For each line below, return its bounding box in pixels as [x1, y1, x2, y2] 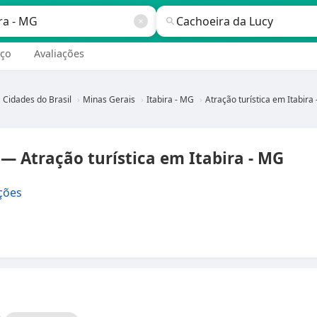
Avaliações [34, 47, 84, 60]
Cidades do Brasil [3, 93, 71, 105]
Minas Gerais [83, 93, 135, 105]
